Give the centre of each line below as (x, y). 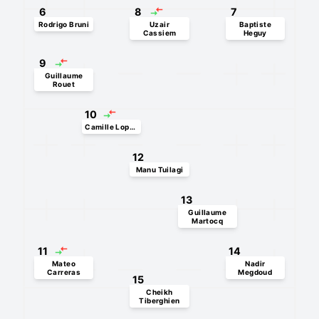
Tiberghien (159, 300)
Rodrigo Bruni (64, 24)
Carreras (64, 272)
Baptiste (255, 24)
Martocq (208, 221)
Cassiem (159, 33)
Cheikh (159, 292)
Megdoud (255, 272)
